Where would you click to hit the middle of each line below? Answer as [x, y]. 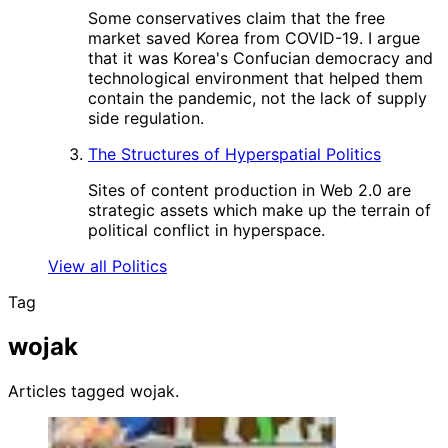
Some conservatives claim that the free [236, 18]
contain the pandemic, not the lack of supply [257, 98]
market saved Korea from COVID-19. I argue [254, 38]
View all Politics [107, 266]
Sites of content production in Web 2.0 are [249, 190]
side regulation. [146, 118]
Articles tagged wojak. [93, 390]
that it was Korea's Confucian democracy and [260, 58]
